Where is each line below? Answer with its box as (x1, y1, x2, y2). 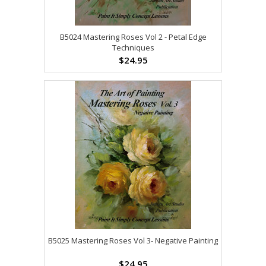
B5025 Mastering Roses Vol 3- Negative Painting (48, 235, 218, 246)
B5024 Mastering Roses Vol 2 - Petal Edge (59, 31, 207, 43)
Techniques (112, 42, 154, 53)
